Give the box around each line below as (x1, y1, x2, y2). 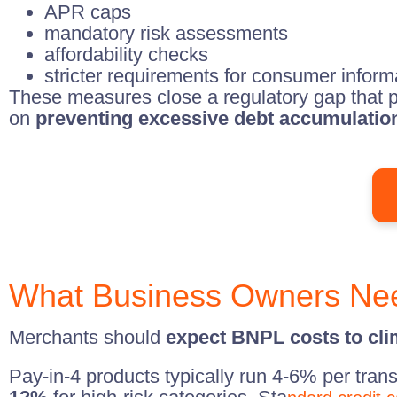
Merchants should (9, 326, 166, 348)
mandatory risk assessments (44, 22, 288, 44)
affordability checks (44, 43, 208, 66)
